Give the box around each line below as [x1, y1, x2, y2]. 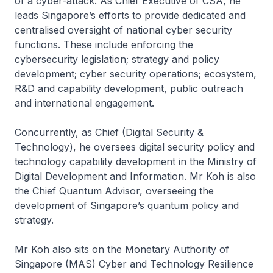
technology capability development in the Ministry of [15, 155, 257, 168]
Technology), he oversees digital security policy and [15, 140, 255, 153]
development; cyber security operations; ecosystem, [15, 67, 257, 80]
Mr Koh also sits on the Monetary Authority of [15, 243, 229, 255]
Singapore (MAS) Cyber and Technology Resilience [15, 257, 253, 270]
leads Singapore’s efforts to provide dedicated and [15, 9, 246, 21]
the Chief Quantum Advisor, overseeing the [15, 184, 214, 197]
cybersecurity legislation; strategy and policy [15, 52, 219, 65]
